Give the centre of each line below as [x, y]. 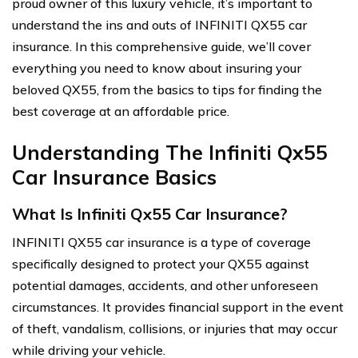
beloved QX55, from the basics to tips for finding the [167, 89]
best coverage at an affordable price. [121, 111]
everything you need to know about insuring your [157, 68]
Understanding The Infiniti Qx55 [170, 152]
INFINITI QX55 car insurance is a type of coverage [161, 242]
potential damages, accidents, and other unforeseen [165, 285]
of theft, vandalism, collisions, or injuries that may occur [175, 328]
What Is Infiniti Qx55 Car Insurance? [150, 214]
